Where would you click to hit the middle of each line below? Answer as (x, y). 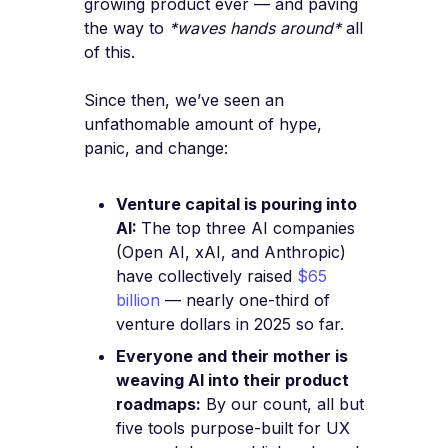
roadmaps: (158, 404)
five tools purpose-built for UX (233, 428)
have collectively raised (206, 276)
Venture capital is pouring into (236, 204)
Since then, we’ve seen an (184, 100)
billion (138, 300)
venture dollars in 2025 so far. (230, 324)
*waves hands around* (255, 28)
